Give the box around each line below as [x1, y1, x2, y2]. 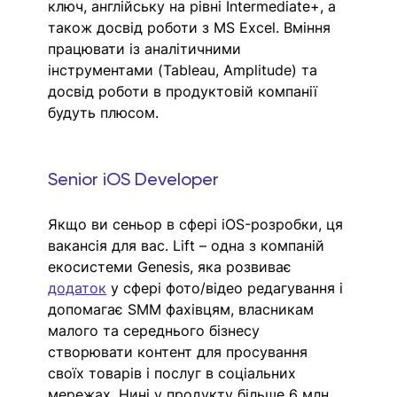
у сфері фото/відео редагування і [106, 278, 348, 297]
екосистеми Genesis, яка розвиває [48, 257, 297, 276]
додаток [48, 278, 107, 297]
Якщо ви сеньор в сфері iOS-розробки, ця [48, 214, 348, 233]
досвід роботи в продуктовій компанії [48, 82, 323, 100]
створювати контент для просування [48, 342, 313, 361]
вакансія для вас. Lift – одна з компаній [48, 236, 330, 254]
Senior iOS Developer [48, 167, 220, 190]
